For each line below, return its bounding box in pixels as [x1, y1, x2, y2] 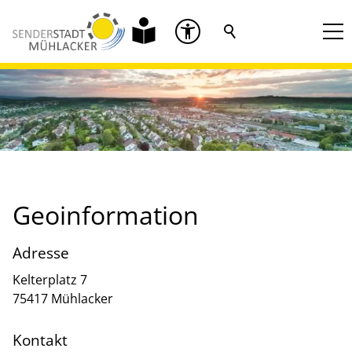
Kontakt [13, 328, 68, 350]
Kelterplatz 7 [13, 270, 87, 288]
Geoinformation [13, 198, 199, 232]
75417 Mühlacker [13, 289, 113, 307]
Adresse [13, 242, 69, 264]
